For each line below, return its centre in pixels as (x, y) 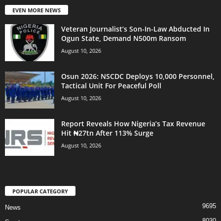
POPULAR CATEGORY (40, 191)
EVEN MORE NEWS (37, 10)
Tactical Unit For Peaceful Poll (111, 86)
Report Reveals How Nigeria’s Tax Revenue (133, 124)
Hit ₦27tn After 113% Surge (107, 133)
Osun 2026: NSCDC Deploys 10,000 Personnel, (138, 76)
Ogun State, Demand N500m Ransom (124, 38)
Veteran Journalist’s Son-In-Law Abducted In (135, 29)
